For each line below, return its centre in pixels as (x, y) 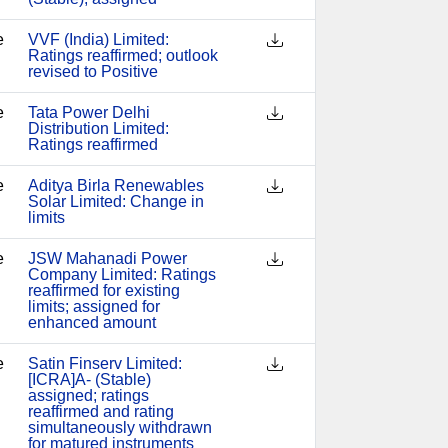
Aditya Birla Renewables (115, 185)
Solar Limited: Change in (115, 201)
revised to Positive (92, 71)
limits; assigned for (93, 306)
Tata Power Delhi (88, 112)
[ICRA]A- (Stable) (89, 379)
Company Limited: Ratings (121, 274)
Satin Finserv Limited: (104, 363)
